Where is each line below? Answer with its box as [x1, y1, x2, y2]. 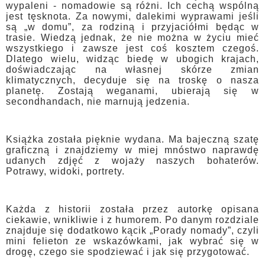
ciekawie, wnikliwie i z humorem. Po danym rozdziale [6, 215, 259, 225]
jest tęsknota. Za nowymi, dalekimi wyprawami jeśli [6, 11, 259, 22]
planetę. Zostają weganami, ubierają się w [6, 86, 259, 96]
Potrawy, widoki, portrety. [6, 166, 125, 177]
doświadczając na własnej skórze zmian [6, 64, 259, 75]
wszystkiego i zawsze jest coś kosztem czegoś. [6, 43, 259, 54]
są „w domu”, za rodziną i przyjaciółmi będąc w [6, 22, 259, 33]
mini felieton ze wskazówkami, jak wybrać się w [6, 236, 259, 247]
